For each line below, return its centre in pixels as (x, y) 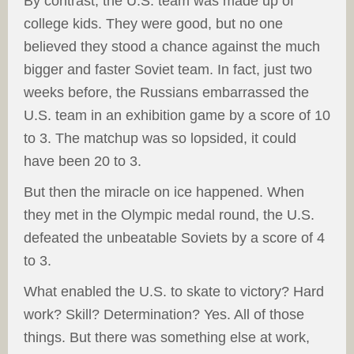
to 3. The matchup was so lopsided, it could (160, 139)
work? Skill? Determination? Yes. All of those (164, 315)
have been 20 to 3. (83, 162)
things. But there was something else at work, (167, 338)
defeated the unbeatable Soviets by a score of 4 (174, 238)
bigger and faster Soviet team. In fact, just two (168, 70)
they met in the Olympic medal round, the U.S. (169, 215)
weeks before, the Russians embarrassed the (166, 93)
